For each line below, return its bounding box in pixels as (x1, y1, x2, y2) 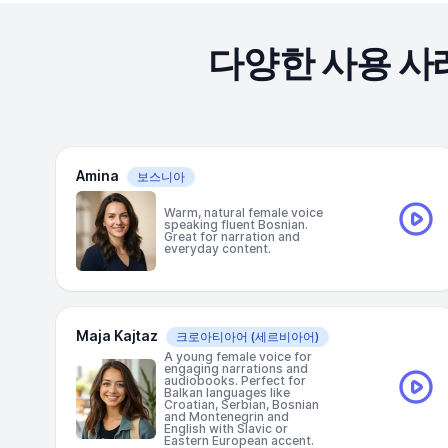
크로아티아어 (176, 329, 248, 344)
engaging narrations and (164, 361, 308, 376)
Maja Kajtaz (76, 327, 158, 344)
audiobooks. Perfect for (164, 373, 306, 388)
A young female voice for (164, 349, 312, 364)
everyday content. (164, 241, 271, 256)
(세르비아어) (248, 329, 319, 344)
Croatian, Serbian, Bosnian (164, 397, 319, 412)
